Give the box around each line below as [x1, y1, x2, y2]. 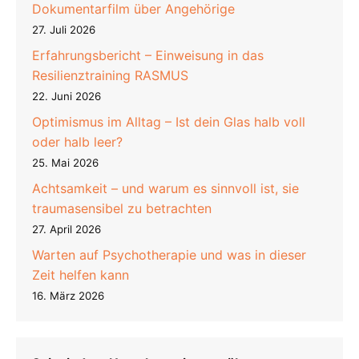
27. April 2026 [32, 222, 101, 236]
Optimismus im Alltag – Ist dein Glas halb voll [32, 113, 305, 130]
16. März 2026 [32, 288, 104, 302]
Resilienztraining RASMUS [32, 67, 188, 83]
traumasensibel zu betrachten [32, 200, 212, 216]
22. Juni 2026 [32, 89, 101, 103]
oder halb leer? [32, 133, 123, 150]
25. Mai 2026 [32, 155, 99, 169]
